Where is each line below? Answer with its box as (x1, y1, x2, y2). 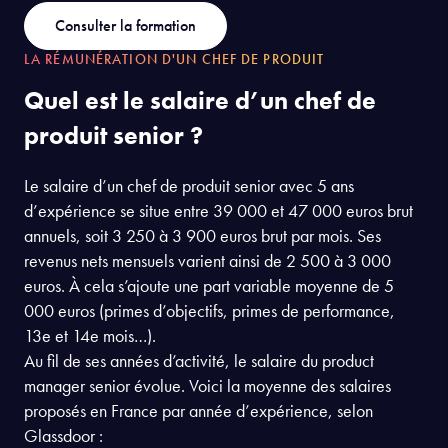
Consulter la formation (55, 14, 196, 36)
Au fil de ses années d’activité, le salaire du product (24, 348, 374, 372)
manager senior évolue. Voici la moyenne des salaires (24, 373, 391, 397)
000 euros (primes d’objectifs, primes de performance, (24, 298, 395, 322)
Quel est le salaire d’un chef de (24, 83, 376, 117)
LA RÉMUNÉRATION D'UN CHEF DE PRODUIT (24, 49, 325, 68)
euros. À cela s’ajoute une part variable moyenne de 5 (24, 273, 394, 297)
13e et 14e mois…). (24, 323, 156, 347)
